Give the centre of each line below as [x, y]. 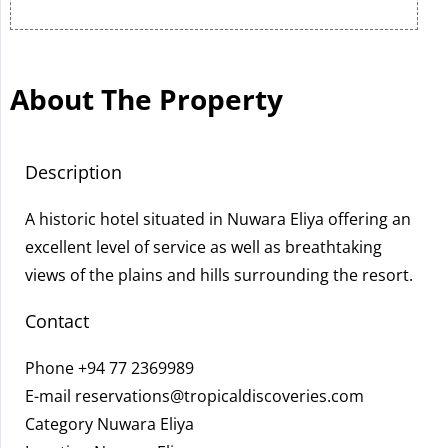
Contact [57, 321]
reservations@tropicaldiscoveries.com [219, 396]
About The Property [146, 99]
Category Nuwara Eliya [109, 424]
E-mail [50, 396]
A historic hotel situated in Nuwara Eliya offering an [218, 219]
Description [73, 172]
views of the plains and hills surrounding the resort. [219, 275]
